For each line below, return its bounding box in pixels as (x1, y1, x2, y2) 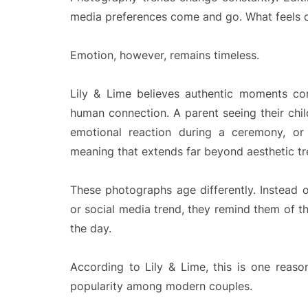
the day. (70, 221, 111, 235)
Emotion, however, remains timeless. (70, 48, 259, 62)
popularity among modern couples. (70, 279, 252, 293)
